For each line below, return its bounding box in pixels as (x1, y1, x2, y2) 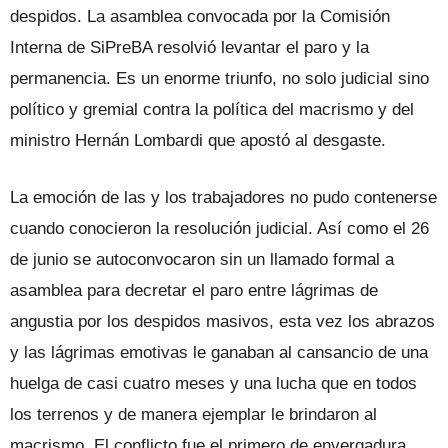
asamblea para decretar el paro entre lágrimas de (10, 280, 378, 300)
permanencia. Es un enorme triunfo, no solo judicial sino (10, 68, 429, 88)
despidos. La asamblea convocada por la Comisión (10, 6, 390, 26)
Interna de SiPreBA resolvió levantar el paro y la (10, 37, 369, 57)
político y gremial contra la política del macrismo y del (10, 99, 414, 119)
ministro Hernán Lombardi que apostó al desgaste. (10, 130, 386, 150)
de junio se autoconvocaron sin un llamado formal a (10, 249, 394, 269)
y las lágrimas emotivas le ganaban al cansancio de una (10, 342, 428, 362)
